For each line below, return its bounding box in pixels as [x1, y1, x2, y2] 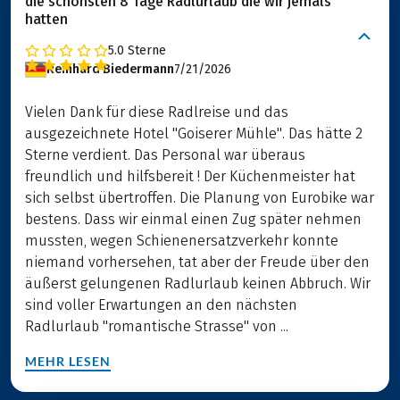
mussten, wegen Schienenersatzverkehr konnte [25, 232, 338, 250]
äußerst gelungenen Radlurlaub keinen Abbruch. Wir [25, 275, 371, 293]
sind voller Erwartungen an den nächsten [25, 296, 297, 314]
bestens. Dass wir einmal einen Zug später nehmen [25, 211, 362, 229]
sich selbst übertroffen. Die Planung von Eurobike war [25, 189, 374, 207]
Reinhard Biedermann [46, 62, 174, 78]
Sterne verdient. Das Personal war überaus [25, 146, 305, 164]
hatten [25, 11, 68, 29]
